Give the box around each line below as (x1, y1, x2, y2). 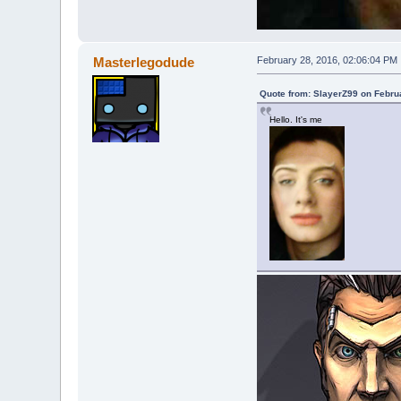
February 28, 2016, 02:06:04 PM (256, 54, 397, 65)
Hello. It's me (269, 114, 322, 124)
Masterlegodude (92, 54, 194, 70)
